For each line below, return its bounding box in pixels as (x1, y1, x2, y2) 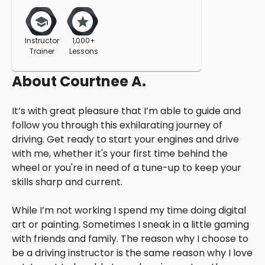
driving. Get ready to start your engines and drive (12, 132, 239, 147)
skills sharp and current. (12, 175, 122, 189)
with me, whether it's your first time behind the (12, 147, 228, 161)
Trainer (30, 46, 54, 57)
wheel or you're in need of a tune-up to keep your (12, 161, 241, 175)
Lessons (69, 46, 98, 57)
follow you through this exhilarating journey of (12, 118, 222, 132)
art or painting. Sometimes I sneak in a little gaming (12, 218, 249, 232)
